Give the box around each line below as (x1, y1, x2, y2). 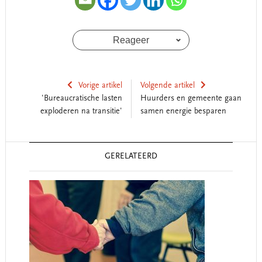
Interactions (5, 158, 68, 171)
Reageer (112, 35, 149, 45)
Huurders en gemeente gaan (140, 95, 242, 103)
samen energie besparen (140, 108, 226, 116)
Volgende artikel (140, 82, 195, 90)
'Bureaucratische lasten (41, 95, 122, 103)
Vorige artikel (78, 82, 122, 90)
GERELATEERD (104, 153, 157, 161)
